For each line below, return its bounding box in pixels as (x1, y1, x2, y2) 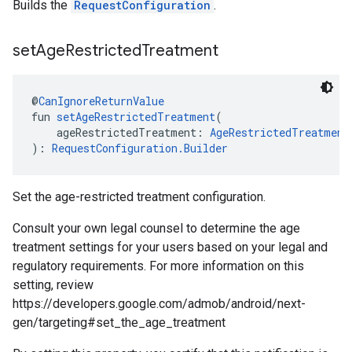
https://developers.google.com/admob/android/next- (13, 296, 306, 311)
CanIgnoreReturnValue (38, 93, 164, 108)
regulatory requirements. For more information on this (13, 258, 304, 273)
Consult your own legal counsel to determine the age (13, 221, 300, 236)
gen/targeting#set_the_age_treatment (13, 315, 225, 330)
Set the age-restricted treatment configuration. (13, 189, 266, 204)
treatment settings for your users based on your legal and (13, 240, 328, 255)
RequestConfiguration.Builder (52, 141, 228, 156)
